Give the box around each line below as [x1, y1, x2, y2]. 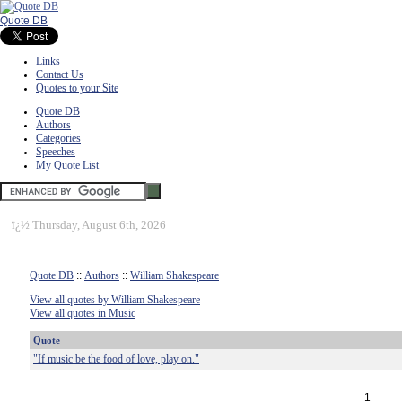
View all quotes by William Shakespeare [30, 293, 200, 306]
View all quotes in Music [30, 307, 135, 319]
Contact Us [36, 68, 83, 81]
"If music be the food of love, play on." [33, 353, 199, 365]
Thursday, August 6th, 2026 [32, 218, 166, 232]
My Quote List [36, 159, 99, 171]
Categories [36, 132, 81, 144]
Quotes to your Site [36, 82, 118, 94]
